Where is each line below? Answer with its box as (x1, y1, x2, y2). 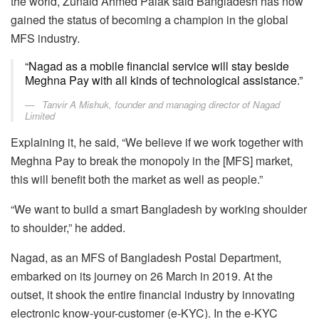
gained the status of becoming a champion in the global (11, 11, 288, 28)
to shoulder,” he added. (11, 219, 125, 236)
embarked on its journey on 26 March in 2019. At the (11, 267, 273, 284)
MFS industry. (11, 29, 80, 46)
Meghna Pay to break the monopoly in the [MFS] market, (11, 152, 293, 169)
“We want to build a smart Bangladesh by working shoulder (11, 200, 307, 217)
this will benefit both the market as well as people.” (11, 170, 263, 187)
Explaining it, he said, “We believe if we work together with (11, 133, 303, 150)
